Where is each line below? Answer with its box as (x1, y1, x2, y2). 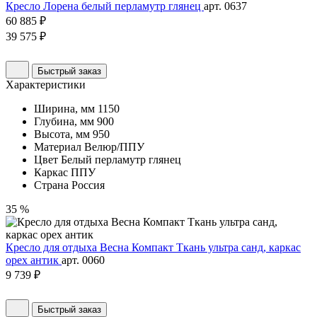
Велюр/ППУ (84, 141, 144, 154)
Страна (34, 179, 69, 192)
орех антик (6, 254, 62, 267)
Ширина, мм (34, 103, 95, 115)
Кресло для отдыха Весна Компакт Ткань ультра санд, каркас (6, 241, 301, 254)
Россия (71, 179, 105, 192)
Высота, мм (34, 128, 90, 141)
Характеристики (6, 79, 86, 91)
